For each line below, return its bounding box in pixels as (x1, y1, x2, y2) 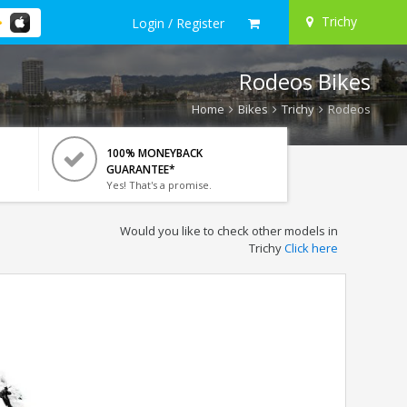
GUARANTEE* (105, 162, 175, 177)
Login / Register (132, 14, 224, 32)
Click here (283, 240, 338, 256)
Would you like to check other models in (119, 223, 338, 239)
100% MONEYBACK (105, 145, 203, 161)
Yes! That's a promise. (105, 178, 212, 192)
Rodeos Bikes (239, 66, 371, 96)
